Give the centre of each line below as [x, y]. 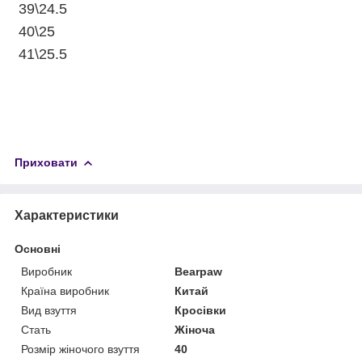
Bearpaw [199, 271]
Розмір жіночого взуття [80, 349]
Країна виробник [65, 290]
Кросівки [201, 310]
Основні [38, 248]
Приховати [46, 163]
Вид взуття [49, 310]
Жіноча [195, 329]
